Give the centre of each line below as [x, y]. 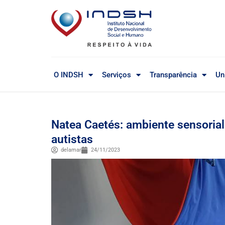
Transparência [173, 75]
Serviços [117, 75]
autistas [72, 139]
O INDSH [69, 75]
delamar [71, 150]
